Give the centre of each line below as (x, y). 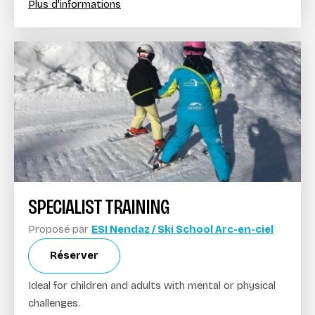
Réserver (74, 255)
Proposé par (60, 229)
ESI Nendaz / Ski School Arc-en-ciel (182, 229)
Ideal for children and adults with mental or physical (152, 285)
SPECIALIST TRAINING (99, 206)
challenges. (54, 303)
